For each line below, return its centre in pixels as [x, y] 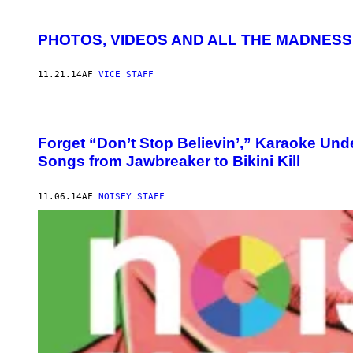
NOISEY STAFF [132, 196]
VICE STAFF [126, 75]
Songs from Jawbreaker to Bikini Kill [169, 162]
